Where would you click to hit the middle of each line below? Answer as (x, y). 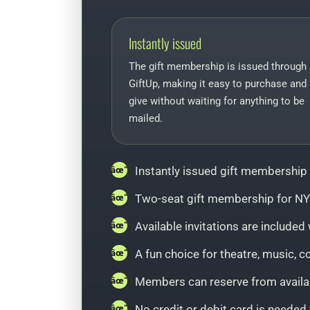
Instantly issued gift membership (221, 171)
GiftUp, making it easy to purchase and (218, 84)
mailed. (146, 119)
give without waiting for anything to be (217, 101)
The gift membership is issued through (218, 67)
